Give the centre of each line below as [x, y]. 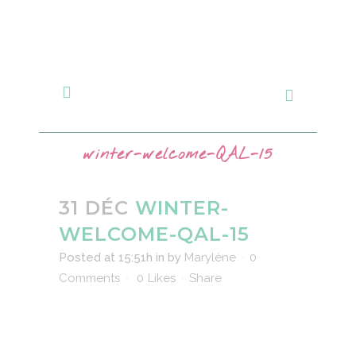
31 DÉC [94, 208]
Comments [89, 278]
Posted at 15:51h [106, 257]
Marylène [210, 257]
